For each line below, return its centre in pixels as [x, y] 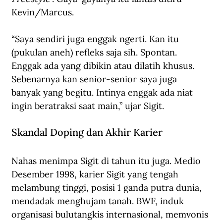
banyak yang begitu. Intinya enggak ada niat [103, 92]
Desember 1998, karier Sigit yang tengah [96, 174]
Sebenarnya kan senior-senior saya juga [95, 79]
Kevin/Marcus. [43, 12]
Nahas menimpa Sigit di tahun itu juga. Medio [107, 161]
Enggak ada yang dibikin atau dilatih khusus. [104, 65]
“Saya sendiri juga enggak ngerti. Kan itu [96, 39]
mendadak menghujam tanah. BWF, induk [99, 201]
